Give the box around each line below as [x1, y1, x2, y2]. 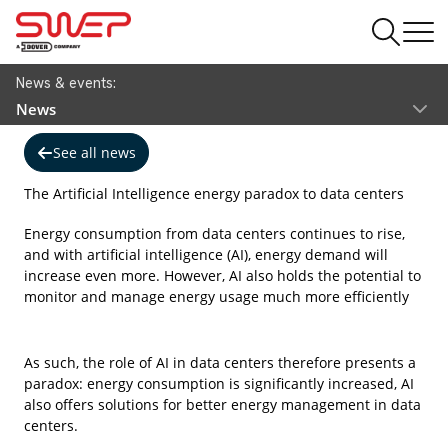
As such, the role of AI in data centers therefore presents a [24, 353, 416, 373]
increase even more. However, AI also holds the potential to [24, 266, 421, 286]
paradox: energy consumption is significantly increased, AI [24, 374, 414, 394]
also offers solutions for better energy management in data [24, 395, 421, 415]
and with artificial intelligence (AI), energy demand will [24, 245, 388, 265]
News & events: [16, 73, 116, 93]
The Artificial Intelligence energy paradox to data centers [24, 183, 404, 203]
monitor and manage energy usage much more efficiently [24, 287, 411, 307]
